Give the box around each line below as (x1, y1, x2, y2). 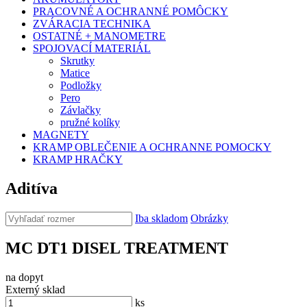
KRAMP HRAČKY (33, 153, 123, 165)
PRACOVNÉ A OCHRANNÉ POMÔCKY (33, 5, 228, 17)
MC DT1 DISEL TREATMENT (5, 239, 228, 258)
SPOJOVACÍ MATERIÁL (33, 42, 151, 54)
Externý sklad (5, 284, 65, 296)
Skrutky (60, 54, 95, 66)
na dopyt (5, 271, 43, 284)
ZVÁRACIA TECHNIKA (33, 17, 151, 29)
